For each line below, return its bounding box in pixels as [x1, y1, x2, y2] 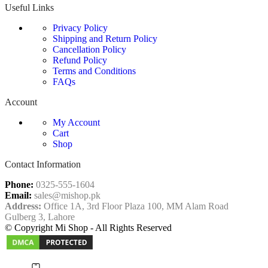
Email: [5, 190, 32, 201]
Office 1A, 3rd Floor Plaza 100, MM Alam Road [41, 201, 229, 212]
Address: [5, 201, 41, 212]
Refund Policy [53, 55, 107, 66]
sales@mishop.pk [34, 190, 100, 201]
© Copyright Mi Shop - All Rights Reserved [5, 223, 172, 233]
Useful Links [5, 2, 54, 13]
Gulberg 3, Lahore [5, 212, 75, 223]
